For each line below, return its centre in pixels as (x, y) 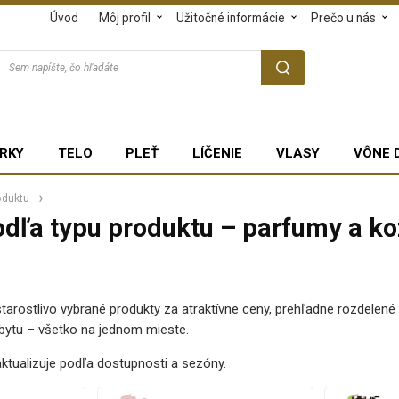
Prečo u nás (344, 18)
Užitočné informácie (231, 18)
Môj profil (125, 18)
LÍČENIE (218, 153)
